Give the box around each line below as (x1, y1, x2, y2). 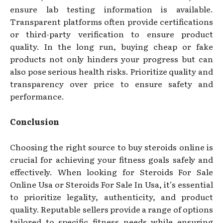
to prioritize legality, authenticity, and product (10, 190, 213, 203)
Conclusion (10, 115, 59, 127)
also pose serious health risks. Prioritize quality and (10, 65, 213, 77)
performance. (10, 90, 64, 102)
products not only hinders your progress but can (10, 52, 213, 65)
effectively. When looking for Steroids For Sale (10, 165, 213, 178)
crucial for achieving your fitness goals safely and (10, 153, 213, 165)
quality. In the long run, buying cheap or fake (10, 40, 213, 52)
